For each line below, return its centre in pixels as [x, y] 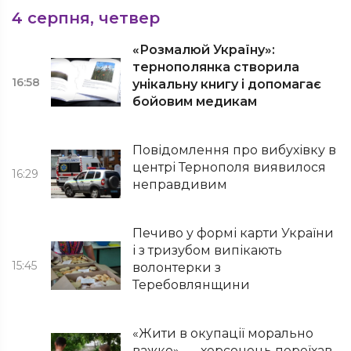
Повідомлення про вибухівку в [235, 150]
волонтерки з [177, 268]
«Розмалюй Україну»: [204, 50]
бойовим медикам [195, 101]
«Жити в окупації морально [223, 333]
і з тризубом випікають [208, 250]
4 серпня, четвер [86, 18]
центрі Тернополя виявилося [230, 167]
